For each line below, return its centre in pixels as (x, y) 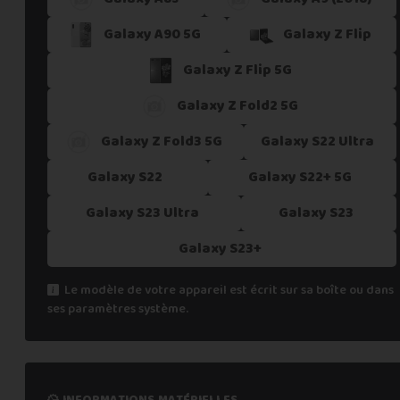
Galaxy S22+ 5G (300, 178)
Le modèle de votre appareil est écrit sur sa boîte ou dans (227, 291)
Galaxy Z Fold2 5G (237, 106)
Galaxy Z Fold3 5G (161, 142)
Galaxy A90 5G (153, 35)
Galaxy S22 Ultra (318, 142)
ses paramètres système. (118, 309)
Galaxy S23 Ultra (142, 213)
